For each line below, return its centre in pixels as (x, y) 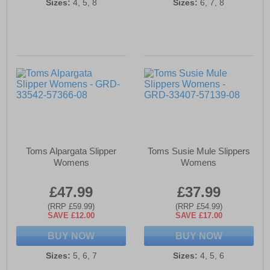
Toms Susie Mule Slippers (199, 151)
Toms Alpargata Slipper (71, 151)
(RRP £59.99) (71, 207)
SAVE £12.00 (71, 216)
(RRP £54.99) (199, 207)
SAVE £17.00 (199, 216)
